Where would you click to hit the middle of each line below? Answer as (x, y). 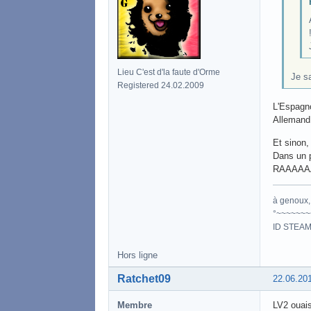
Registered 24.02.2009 (161, 85)
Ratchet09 (144, 279)
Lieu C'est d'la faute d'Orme (169, 72)
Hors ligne (137, 255)
